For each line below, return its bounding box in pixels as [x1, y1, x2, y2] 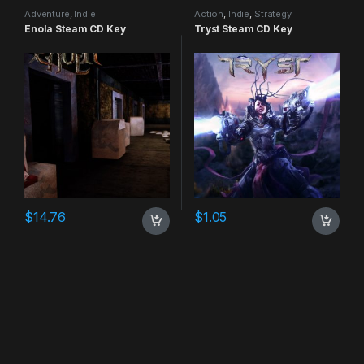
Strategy [253, 7, 292, 19]
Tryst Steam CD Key [193, 22, 292, 35]
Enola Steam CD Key [24, 22, 126, 35]
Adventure [24, 7, 70, 19]
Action [193, 7, 224, 19]
